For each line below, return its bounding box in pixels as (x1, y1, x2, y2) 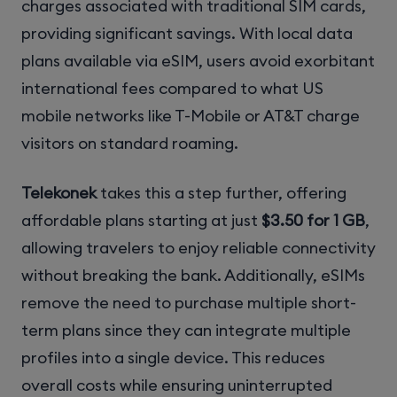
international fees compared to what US (21, 78, 323, 99)
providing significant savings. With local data (21, 23, 353, 44)
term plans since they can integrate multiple (21, 320, 351, 341)
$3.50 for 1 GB (261, 210, 365, 231)
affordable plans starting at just (21, 210, 261, 231)
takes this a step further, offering (97, 183, 346, 204)
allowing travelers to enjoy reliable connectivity (21, 237, 376, 259)
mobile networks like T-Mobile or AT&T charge (21, 105, 360, 127)
